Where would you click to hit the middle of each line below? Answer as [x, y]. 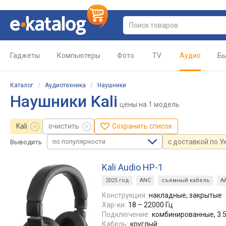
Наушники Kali [64, 101]
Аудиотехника [65, 85]
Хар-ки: [114, 205]
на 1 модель [158, 104]
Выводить [26, 142]
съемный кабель [186, 180]
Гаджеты [25, 55]
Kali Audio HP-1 [132, 167]
